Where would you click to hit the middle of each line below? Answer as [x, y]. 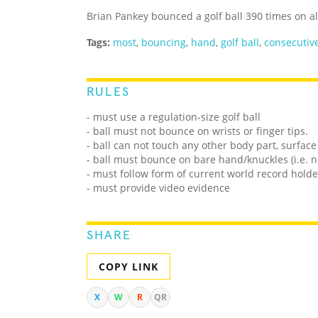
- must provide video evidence [158, 188]
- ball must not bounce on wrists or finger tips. [197, 131]
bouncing [164, 43]
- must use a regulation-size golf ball [174, 117]
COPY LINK [128, 267]
